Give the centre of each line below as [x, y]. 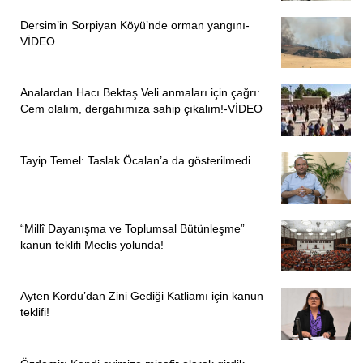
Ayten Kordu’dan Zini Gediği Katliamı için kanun [142, 296]
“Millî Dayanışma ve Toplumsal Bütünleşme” [132, 228]
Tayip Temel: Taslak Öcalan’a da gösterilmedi [135, 161]
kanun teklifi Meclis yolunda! [92, 244]
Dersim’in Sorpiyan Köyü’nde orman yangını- [135, 25]
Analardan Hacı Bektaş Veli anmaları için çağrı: [140, 93]
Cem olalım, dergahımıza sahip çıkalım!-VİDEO [141, 109]
